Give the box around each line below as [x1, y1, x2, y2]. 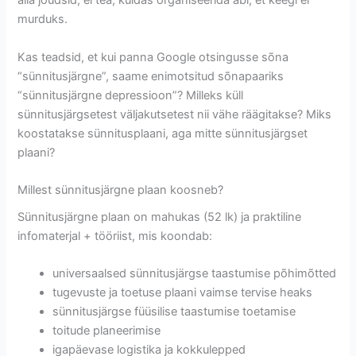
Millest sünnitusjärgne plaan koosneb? [17, 182, 224, 197]
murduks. [17, 12, 68, 27]
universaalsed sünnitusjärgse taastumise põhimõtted [52, 266, 337, 281]
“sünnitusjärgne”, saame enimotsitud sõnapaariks [17, 68, 284, 83]
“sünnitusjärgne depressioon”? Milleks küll [17, 87, 244, 103]
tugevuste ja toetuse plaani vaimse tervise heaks [52, 285, 313, 300]
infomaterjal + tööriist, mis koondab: [17, 229, 213, 244]
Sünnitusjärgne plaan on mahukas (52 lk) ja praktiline [17, 210, 302, 225]
